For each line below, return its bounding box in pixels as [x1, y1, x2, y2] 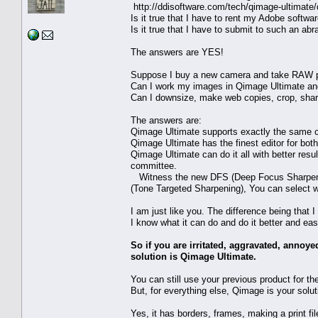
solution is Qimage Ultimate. [131, 251, 256, 262]
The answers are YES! [131, 46, 224, 57]
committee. [131, 160, 177, 171]
